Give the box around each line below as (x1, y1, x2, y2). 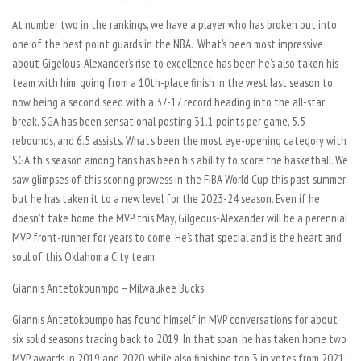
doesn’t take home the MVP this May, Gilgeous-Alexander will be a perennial (12, 210, 347, 226)
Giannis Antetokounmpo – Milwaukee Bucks (12, 280, 204, 296)
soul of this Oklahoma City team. (12, 248, 157, 264)
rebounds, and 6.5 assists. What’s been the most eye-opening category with (12, 132, 346, 148)
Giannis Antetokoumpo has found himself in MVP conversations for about (12, 311, 338, 327)
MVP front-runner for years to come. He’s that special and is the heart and (12, 229, 342, 245)
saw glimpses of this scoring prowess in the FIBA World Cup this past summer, (12, 171, 346, 187)
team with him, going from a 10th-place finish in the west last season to (12, 74, 333, 90)
